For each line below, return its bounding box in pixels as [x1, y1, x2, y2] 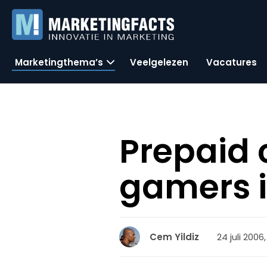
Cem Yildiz [150, 231, 200, 243]
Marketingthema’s [15, 55, 103, 69]
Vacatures [206, 55, 257, 69]
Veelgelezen [130, 55, 188, 69]
